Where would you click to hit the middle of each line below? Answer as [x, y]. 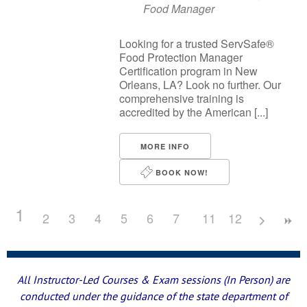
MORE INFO [165, 146]
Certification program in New [188, 71]
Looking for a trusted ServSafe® [197, 44]
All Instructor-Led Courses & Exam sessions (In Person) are [153, 280]
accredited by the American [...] [194, 112]
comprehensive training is [182, 98]
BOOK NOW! [181, 172]
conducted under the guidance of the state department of [153, 296]
